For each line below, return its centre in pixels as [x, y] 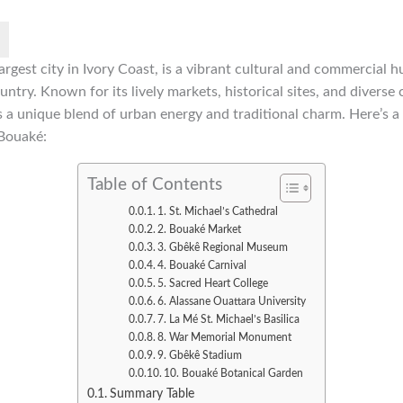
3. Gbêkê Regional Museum [223, 247]
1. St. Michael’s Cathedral [218, 211]
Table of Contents [155, 184]
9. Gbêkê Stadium [200, 355]
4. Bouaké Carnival [202, 265]
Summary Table [152, 393]
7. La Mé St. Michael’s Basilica [229, 319]
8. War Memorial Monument [225, 337]
